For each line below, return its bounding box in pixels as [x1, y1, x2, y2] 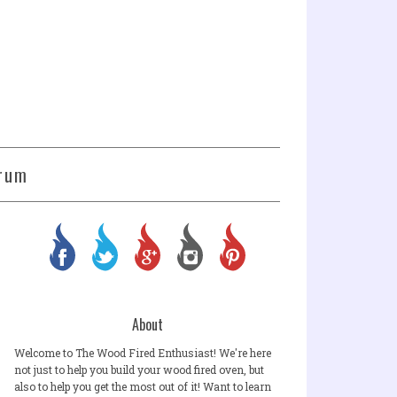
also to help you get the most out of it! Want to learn [14, 379, 271, 393]
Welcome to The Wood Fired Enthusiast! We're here [14, 346, 271, 360]
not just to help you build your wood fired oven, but [14, 362, 264, 377]
